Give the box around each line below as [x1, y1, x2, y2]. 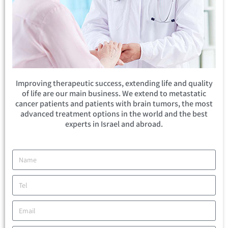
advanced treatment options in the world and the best [20, 108, 208, 120]
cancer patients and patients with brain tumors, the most [15, 98, 213, 109]
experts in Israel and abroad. [65, 119, 163, 130]
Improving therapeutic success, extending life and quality [15, 78, 213, 89]
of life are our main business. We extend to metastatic [22, 88, 206, 99]
